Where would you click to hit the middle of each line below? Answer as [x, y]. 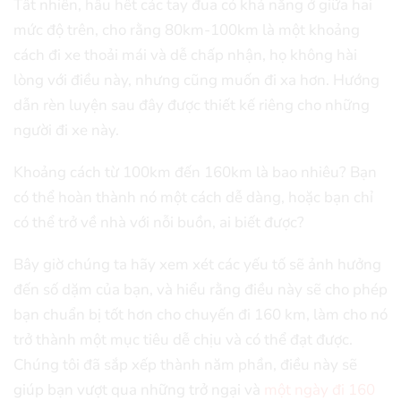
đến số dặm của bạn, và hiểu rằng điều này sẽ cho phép [200, 289]
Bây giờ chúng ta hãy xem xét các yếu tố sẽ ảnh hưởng [197, 264]
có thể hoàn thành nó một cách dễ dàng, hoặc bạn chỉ [193, 197]
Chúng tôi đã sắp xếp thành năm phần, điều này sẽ [185, 364]
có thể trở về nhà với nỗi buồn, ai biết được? [159, 222]
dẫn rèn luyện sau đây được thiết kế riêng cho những [192, 106]
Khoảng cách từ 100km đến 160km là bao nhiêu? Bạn [195, 172]
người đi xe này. [66, 131]
